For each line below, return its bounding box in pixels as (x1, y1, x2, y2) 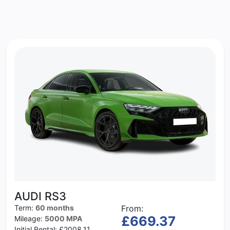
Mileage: (14, 214, 45, 223)
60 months (35, 203, 74, 212)
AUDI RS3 (14, 189, 66, 203)
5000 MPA (45, 214, 82, 223)
